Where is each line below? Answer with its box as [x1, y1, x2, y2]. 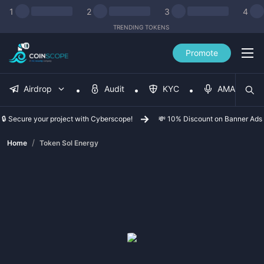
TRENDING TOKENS [113, 24, 169, 31]
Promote [186, 48, 218, 58]
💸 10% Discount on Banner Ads [159, 114, 262, 123]
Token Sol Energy [39, 138, 98, 147]
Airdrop [24, 84, 52, 94]
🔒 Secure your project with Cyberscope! [2, 114, 133, 123]
